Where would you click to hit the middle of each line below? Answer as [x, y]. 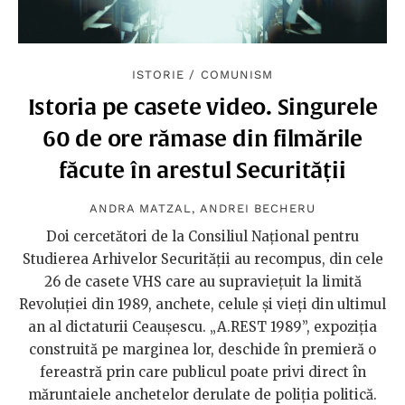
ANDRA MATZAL [141, 209]
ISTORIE [159, 75]
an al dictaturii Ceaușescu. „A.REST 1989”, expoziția [202, 327]
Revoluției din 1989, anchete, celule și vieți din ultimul [202, 305]
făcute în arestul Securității [202, 170]
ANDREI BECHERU [258, 209]
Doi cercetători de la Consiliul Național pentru [202, 237]
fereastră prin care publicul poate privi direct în [202, 372]
